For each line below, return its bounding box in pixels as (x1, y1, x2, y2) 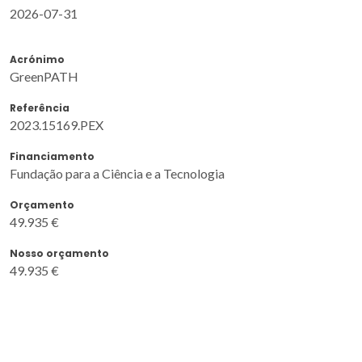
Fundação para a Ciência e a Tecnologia (10, 165, 225, 181)
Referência (10, 100, 69, 115)
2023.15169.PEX (10, 116, 103, 133)
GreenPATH (10, 68, 78, 84)
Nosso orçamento (10, 246, 109, 260)
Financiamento (10, 149, 95, 163)
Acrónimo (10, 52, 65, 66)
